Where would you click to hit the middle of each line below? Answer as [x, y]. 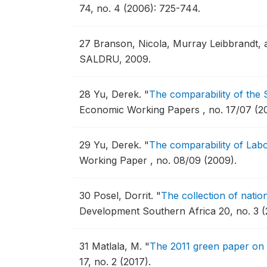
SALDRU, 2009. [115, 59]
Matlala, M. [118, 246]
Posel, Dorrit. [125, 195]
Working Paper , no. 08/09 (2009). [158, 160]
